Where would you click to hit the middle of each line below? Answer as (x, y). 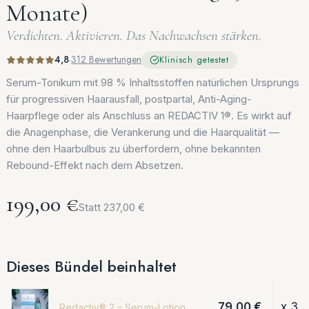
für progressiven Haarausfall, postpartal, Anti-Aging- (129, 99)
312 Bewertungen (106, 59)
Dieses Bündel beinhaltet (91, 266)
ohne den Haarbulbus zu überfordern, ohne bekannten (133, 148)
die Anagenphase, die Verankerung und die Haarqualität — (143, 132)
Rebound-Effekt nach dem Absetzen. (95, 165)
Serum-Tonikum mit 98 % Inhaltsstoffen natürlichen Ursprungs (153, 82)
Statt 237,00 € (112, 207)
